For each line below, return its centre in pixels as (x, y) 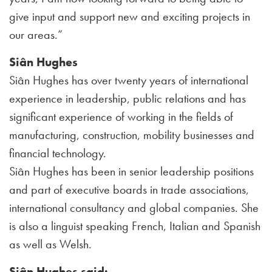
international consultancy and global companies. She (134, 208)
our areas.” (36, 35)
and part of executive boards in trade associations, (129, 189)
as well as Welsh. (50, 244)
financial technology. (58, 153)
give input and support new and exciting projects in (130, 16)
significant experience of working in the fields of (121, 117)
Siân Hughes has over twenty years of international (129, 80)
